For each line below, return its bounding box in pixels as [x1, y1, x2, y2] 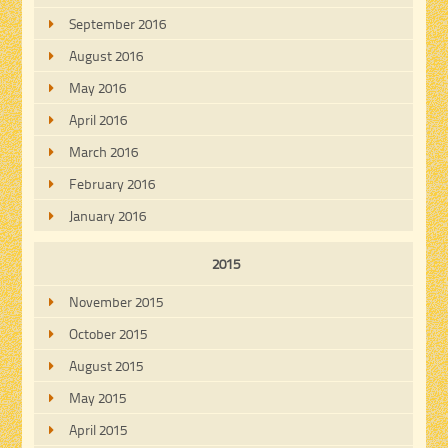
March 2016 [69, 142, 139, 162]
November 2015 [69, 292, 164, 312]
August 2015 [69, 356, 144, 376]
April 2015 [69, 420, 128, 440]
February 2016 [69, 174, 156, 194]
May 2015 [69, 388, 127, 408]
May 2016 [69, 78, 127, 98]
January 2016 [69, 206, 147, 226]
